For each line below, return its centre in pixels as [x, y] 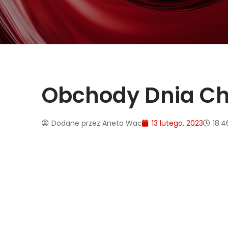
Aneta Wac [121, 123]
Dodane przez [76, 123]
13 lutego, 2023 [177, 123]
